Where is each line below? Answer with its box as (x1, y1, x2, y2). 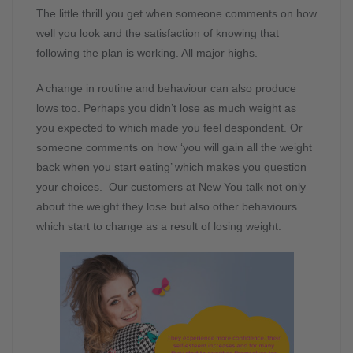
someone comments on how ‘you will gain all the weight (36, 141, 312, 154)
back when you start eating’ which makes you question (36, 161, 307, 174)
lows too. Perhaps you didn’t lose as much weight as (36, 102, 296, 115)
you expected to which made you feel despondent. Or (36, 121, 303, 135)
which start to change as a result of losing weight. (36, 220, 281, 233)
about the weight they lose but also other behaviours (36, 200, 297, 214)
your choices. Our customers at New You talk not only (36, 180, 306, 194)
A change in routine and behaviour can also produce (36, 82, 296, 95)
